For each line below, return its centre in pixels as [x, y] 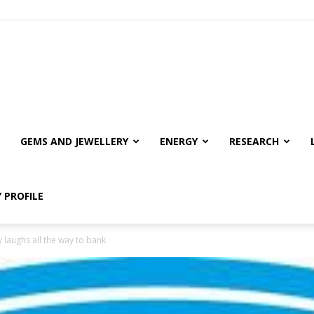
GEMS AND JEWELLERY [74, 141]
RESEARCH [254, 141]
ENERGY [179, 141]
